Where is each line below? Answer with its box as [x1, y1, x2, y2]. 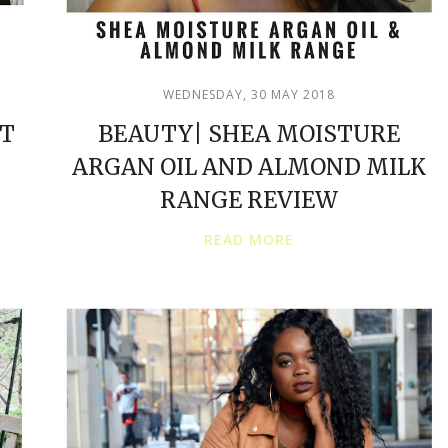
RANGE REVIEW [160, 185, 338, 214]
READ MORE [204, 229, 294, 249]
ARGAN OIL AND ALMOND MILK [72, 152, 426, 181]
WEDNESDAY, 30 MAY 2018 [163, 85, 335, 103]
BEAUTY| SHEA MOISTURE [98, 119, 400, 148]
